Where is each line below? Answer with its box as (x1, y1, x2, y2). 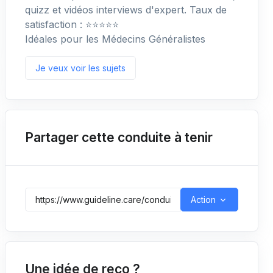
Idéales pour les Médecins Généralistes (25, 33, 205, 45)
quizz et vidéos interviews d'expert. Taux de (25, 4, 227, 16)
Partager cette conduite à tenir (25, 130, 213, 145)
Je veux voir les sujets (35, 63, 126, 73)
